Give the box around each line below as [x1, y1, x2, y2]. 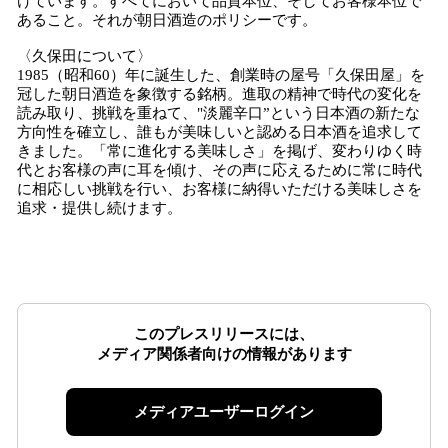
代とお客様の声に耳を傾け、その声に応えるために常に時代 [17, 162, 422, 178]
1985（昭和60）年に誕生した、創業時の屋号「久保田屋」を [17, 67, 425, 83]
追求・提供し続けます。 [17, 200, 182, 216]
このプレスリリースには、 [134, 326, 314, 342]
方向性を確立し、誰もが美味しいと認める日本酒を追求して [17, 124, 422, 140]
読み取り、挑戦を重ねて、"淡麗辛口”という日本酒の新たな [17, 105, 420, 121]
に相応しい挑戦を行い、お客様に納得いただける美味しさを [17, 181, 422, 197]
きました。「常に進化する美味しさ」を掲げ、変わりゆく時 [17, 143, 422, 159]
